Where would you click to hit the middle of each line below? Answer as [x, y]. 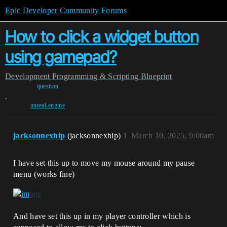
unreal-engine [48, 105]
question [48, 86]
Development [28, 76]
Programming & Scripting [95, 76]
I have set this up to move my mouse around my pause [104, 163]
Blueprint [156, 76]
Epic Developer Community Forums [66, 10]
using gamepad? [61, 57]
